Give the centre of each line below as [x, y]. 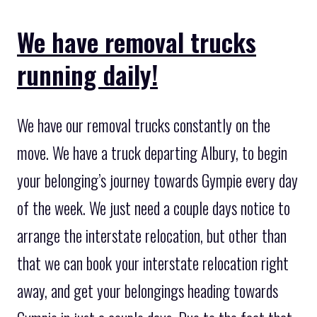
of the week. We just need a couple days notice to [154, 208]
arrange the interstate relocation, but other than [152, 235]
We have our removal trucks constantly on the [144, 125]
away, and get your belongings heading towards [148, 290]
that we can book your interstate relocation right [153, 263]
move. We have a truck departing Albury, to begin [152, 152]
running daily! [87, 74]
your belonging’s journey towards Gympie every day [157, 180]
